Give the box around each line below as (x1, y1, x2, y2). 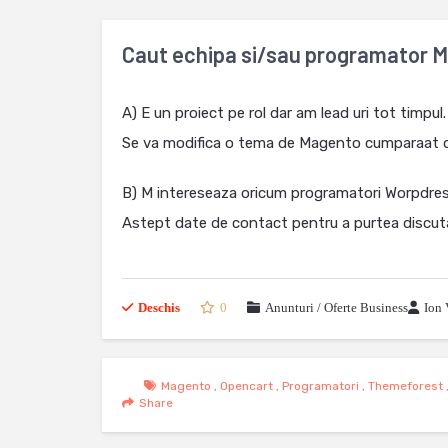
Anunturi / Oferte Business (265, 300, 408, 315)
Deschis (138, 300, 180, 315)
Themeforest (367, 379, 443, 393)
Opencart (219, 379, 273, 393)
